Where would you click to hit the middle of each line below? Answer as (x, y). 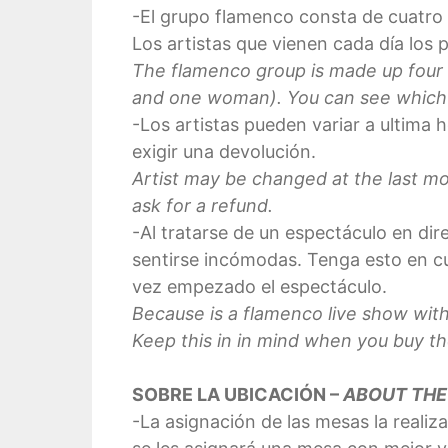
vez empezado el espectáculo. (259, 286)
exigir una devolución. (224, 151)
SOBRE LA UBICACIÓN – (237, 394)
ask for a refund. (202, 205)
